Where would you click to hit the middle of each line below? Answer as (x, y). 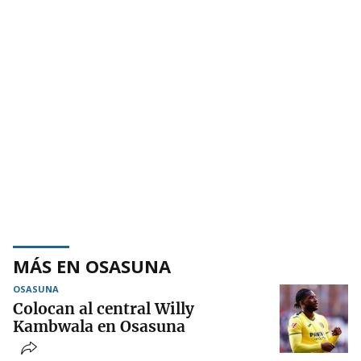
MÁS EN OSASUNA (92, 266)
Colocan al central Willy (104, 308)
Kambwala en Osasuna (99, 326)
